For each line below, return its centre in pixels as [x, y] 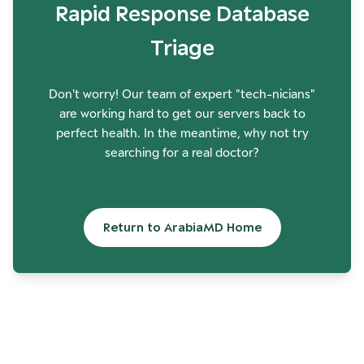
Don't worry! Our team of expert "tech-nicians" [182, 94]
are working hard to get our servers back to [182, 113]
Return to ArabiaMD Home [182, 227]
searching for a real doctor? [182, 152]
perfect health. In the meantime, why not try [182, 133]
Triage [182, 48]
